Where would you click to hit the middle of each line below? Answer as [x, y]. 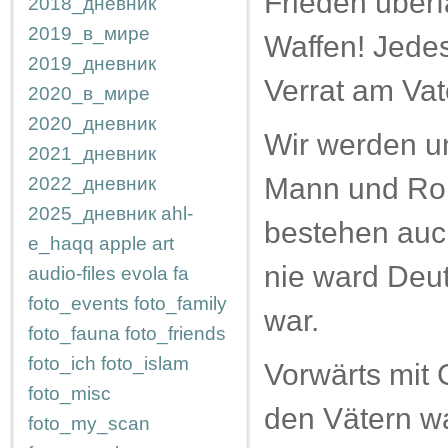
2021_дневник [92, 153]
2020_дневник [92, 123]
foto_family [180, 303]
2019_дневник [92, 63]
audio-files [72, 273]
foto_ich [62, 363]
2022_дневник [92, 183]
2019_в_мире [89, 33]
